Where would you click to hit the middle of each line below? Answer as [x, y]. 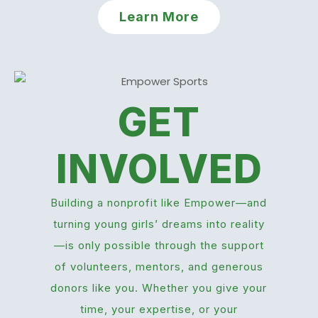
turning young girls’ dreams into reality [159, 224]
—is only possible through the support [159, 245]
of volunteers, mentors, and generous [159, 266]
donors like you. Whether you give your [159, 287]
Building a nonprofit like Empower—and [159, 202]
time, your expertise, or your [159, 309]
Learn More [159, 17]
